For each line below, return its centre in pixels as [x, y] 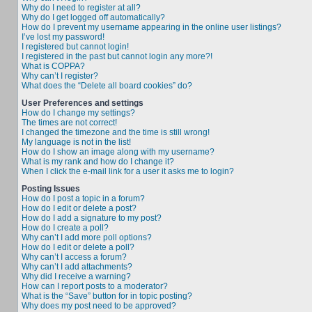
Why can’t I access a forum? [74, 257]
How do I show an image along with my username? [118, 152]
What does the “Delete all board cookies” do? [107, 86]
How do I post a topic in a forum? [83, 198]
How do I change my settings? [78, 113]
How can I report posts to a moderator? [95, 286]
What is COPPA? [53, 66]
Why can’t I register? [60, 76]
